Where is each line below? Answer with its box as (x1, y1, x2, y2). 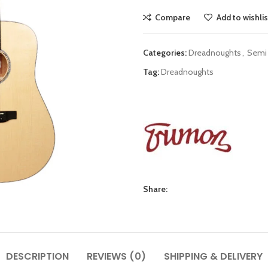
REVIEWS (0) (86, 249, 146, 264)
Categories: (143, 47, 187, 59)
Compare (155, 12, 191, 23)
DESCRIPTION (5, 249, 69, 264)
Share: (143, 184, 167, 195)
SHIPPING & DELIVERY (163, 249, 263, 264)
